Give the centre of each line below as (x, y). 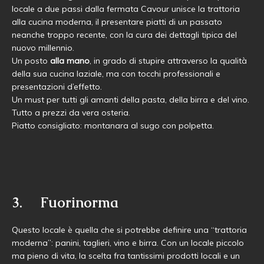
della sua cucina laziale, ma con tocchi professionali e (116, 74)
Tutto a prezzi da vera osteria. (71, 113)
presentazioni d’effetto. (57, 87)
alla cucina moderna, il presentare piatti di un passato (117, 22)
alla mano (70, 61)
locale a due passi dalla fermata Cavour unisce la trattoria (126, 9)
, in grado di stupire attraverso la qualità (168, 61)
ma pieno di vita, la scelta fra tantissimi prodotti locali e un (126, 256)
